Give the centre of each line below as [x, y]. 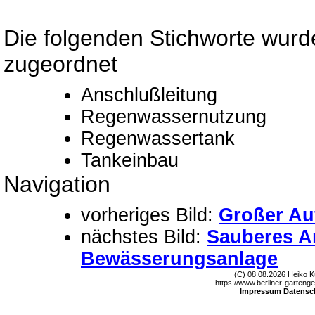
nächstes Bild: [144, 237]
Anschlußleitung [149, 95]
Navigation [57, 184]
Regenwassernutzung [174, 117]
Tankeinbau [130, 160]
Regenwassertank [158, 139]
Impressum [260, 291]
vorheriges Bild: [150, 215]
